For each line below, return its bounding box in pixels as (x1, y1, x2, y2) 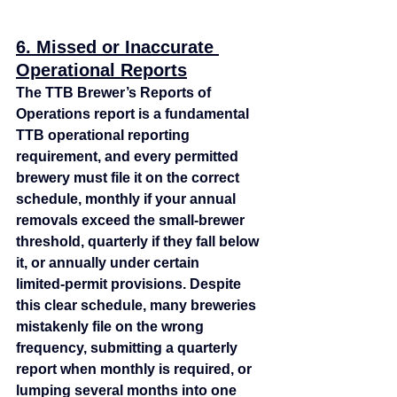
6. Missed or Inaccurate (16, 37, 219, 58)
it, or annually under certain (16, 255, 203, 271)
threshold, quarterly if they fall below (16, 234, 262, 250)
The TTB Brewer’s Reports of (16, 85, 214, 101)
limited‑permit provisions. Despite (16, 276, 245, 292)
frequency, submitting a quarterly (16, 340, 241, 356)
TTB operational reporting (16, 128, 193, 144)
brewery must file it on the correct (16, 170, 243, 186)
